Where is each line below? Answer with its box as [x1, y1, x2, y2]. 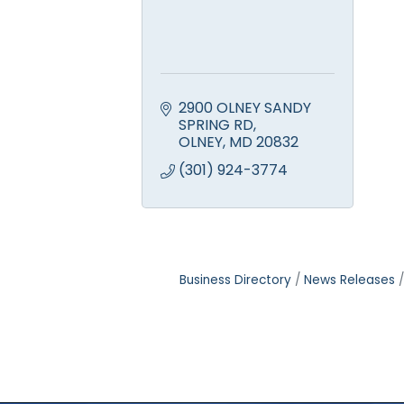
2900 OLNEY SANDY [179, 97, 311, 119]
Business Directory [179, 271, 291, 289]
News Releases [304, 271, 395, 289]
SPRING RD [179, 115, 253, 136]
